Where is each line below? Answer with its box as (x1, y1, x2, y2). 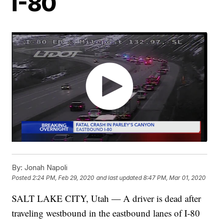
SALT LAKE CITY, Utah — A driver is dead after (12, 192, 201, 205)
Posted (12, 174, 33, 182)
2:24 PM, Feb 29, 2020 (32, 174, 95, 182)
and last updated (96, 174, 142, 182)
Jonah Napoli (22, 163, 68, 173)
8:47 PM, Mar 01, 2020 (143, 174, 206, 182)
